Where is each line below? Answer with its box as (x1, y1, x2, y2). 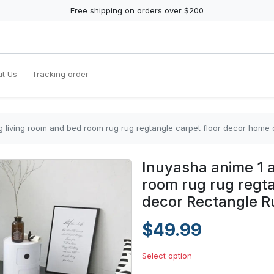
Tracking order (32, 69, 89, 79)
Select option (142, 251, 192, 261)
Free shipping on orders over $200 (70, 6, 204, 15)
